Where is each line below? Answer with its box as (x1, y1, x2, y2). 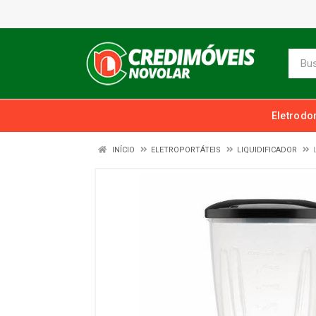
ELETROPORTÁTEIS (151, 145, 221, 154)
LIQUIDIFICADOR (237, 145, 297, 154)
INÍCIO (110, 145, 135, 154)
